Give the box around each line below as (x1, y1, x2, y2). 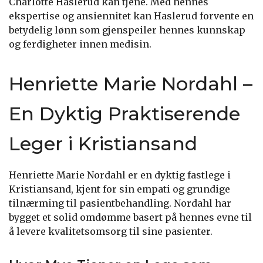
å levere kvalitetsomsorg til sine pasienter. (9, 225, 213, 237)
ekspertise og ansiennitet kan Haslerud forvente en (9, 9, 254, 22)
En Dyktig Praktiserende (9, 102, 240, 125)
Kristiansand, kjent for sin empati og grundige (9, 183, 230, 195)
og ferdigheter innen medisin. (9, 38, 151, 50)
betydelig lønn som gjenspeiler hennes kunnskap (9, 23, 245, 36)
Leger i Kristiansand (9, 131, 197, 155)
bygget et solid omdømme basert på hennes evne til (9, 211, 252, 223)
